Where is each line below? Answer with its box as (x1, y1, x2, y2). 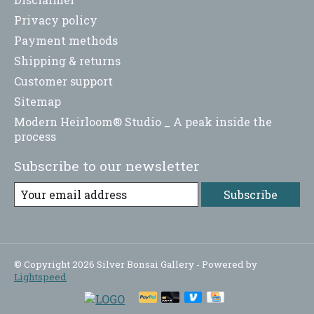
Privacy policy (14, 12, 97, 27)
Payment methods (14, 32, 118, 48)
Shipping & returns (14, 53, 121, 68)
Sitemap (14, 93, 61, 109)
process (14, 128, 56, 144)
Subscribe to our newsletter (14, 156, 200, 175)
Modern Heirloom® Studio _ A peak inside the (14, 114, 272, 129)
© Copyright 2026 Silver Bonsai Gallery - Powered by (14, 257, 257, 271)
